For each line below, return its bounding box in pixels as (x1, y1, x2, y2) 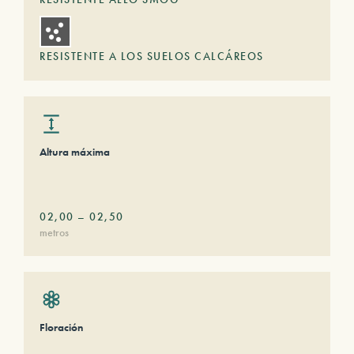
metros (40, 225, 69, 239)
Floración (40, 320, 83, 334)
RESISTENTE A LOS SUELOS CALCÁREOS (40, 49, 264, 63)
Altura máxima (40, 145, 110, 159)
